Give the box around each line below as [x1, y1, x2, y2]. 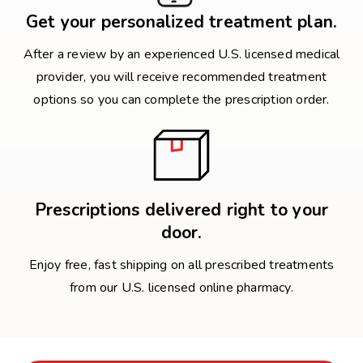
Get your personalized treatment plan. [25, 11, 338, 33]
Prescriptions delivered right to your [34, 199, 329, 221]
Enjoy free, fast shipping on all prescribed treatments [28, 256, 335, 274]
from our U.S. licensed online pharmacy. [70, 279, 293, 297]
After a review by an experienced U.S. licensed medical [23, 45, 340, 63]
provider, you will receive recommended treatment [36, 68, 327, 86]
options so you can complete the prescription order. [33, 91, 330, 109]
